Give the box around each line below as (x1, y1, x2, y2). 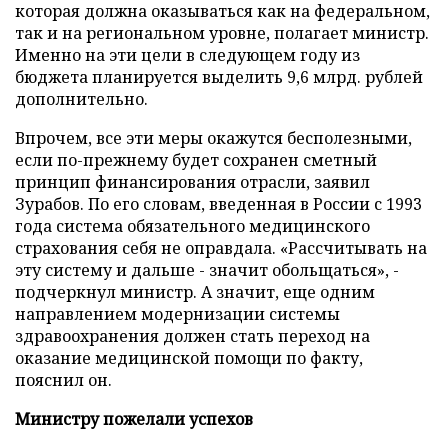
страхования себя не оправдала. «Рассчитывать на (15, 237, 427, 259)
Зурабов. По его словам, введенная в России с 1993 (15, 193, 422, 215)
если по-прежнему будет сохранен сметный (15, 149, 377, 171)
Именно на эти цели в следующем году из (15, 44, 360, 66)
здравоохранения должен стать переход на (15, 325, 370, 347)
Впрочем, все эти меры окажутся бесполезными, (15, 127, 412, 149)
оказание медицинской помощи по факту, (15, 347, 363, 369)
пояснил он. (15, 369, 112, 391)
